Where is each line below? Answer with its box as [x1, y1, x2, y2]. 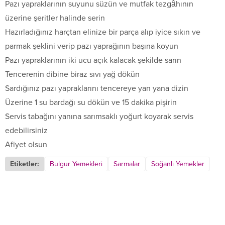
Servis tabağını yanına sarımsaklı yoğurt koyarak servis [5, 111, 193, 122]
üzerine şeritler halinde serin [5, 13, 105, 24]
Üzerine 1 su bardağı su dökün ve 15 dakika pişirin [5, 97, 177, 108]
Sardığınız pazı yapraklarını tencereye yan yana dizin [5, 83, 188, 94]
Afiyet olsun [5, 140, 47, 150]
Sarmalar [114, 160, 140, 169]
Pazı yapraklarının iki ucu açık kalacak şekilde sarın [5, 55, 181, 66]
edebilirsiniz [5, 126, 48, 136]
